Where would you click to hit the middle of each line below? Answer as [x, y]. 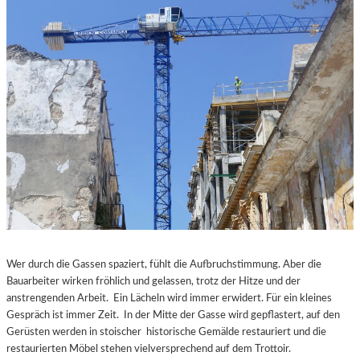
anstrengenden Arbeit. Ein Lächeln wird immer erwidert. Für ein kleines [169, 298]
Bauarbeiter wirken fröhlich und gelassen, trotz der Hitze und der [153, 281]
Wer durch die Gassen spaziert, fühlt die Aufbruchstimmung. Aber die [164, 264]
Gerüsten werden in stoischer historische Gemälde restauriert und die [166, 331]
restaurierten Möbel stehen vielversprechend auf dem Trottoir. [149, 348]
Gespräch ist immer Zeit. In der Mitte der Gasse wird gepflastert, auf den [173, 315]
